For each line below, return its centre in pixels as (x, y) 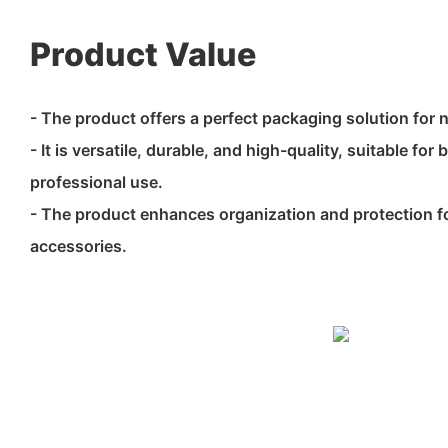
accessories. (78, 245)
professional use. (96, 181)
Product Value (143, 54)
